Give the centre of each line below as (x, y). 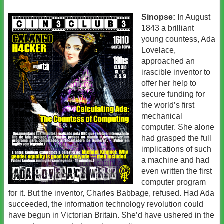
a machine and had (175, 160)
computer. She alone (178, 127)
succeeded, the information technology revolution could (106, 204)
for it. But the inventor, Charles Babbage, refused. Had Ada (111, 193)
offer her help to (169, 83)
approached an (168, 61)
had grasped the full (176, 138)
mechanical (162, 116)
